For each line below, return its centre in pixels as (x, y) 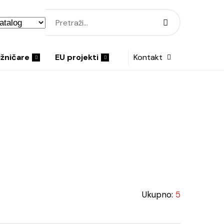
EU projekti (77, 57)
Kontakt (148, 57)
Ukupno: (159, 194)
